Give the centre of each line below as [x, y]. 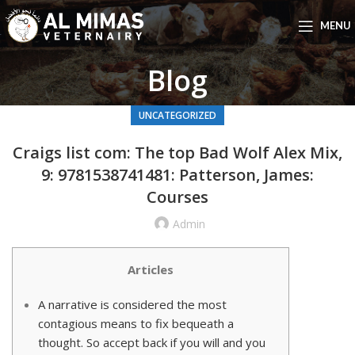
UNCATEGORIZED [177, 116]
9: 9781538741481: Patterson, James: [177, 175]
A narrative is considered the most [132, 305]
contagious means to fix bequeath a [136, 324]
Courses [177, 197]
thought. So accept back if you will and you [152, 343]
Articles [151, 270]
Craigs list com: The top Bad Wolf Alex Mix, [177, 153]
